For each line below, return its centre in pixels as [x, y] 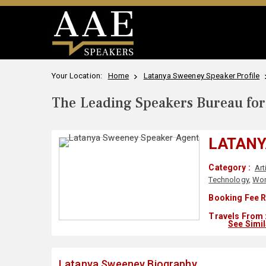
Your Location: [79, 76]
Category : [229, 167]
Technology [229, 180]
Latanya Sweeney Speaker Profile [202, 76]
